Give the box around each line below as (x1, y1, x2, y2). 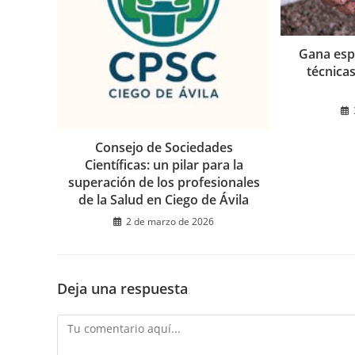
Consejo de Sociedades (94, 138, 233, 156)
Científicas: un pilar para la (84, 155, 243, 174)
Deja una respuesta (57, 278, 188, 298)
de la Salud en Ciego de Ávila (78, 190, 250, 208)
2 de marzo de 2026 (126, 214, 215, 228)
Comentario (56, 315, 118, 331)
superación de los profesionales (67, 173, 260, 191)
